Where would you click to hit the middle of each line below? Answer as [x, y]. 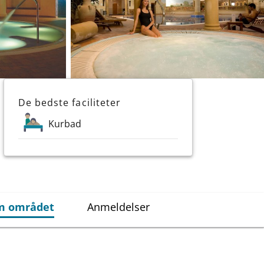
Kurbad [65, 123]
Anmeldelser [118, 207]
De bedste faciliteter [70, 102]
